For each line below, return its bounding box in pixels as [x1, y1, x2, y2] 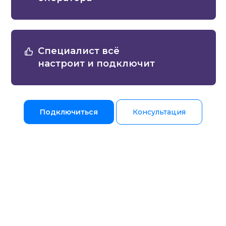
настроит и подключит [38, 58, 155, 69]
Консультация [133, 107, 186, 117]
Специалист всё [38, 45, 120, 56]
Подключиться [40, 107, 98, 117]
